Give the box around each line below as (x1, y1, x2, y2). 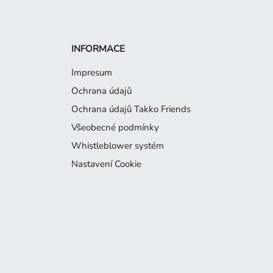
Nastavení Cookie (71, 157, 141, 170)
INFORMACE (71, 42, 125, 55)
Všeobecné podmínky (71, 121, 159, 133)
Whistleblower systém (71, 139, 164, 152)
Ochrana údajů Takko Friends (71, 102, 191, 115)
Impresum (71, 66, 112, 79)
